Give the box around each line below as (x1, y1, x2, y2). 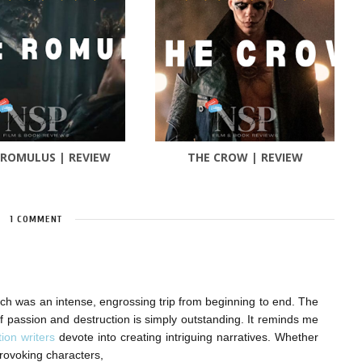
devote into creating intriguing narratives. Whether (59, 330, 318, 344)
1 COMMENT (9, 213, 62, 225)
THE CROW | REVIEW (187, 149, 303, 166)
